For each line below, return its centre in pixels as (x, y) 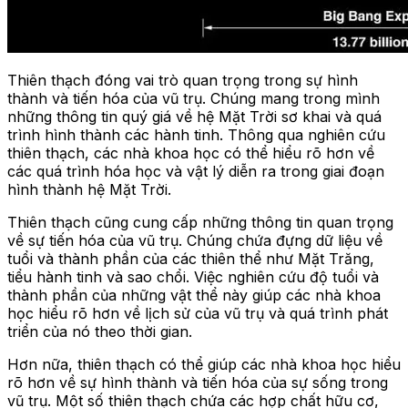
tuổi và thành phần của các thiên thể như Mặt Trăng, (191, 258)
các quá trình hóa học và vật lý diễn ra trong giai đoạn (196, 171)
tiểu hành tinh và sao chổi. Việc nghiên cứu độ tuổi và (193, 276)
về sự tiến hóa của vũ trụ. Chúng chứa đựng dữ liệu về (195, 240)
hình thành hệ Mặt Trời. (89, 189)
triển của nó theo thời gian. (100, 331)
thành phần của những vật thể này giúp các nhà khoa (194, 295)
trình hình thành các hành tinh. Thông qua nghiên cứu (196, 134)
